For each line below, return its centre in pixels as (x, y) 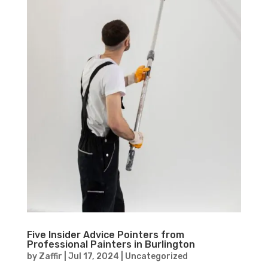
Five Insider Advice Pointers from (105, 235)
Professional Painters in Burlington (111, 245)
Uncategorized (156, 257)
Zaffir (50, 257)
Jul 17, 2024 (93, 257)
